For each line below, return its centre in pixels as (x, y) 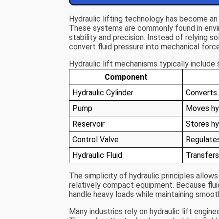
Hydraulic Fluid (98, 155)
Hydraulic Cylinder (103, 93)
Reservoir (89, 124)
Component (126, 77)
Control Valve (96, 140)
